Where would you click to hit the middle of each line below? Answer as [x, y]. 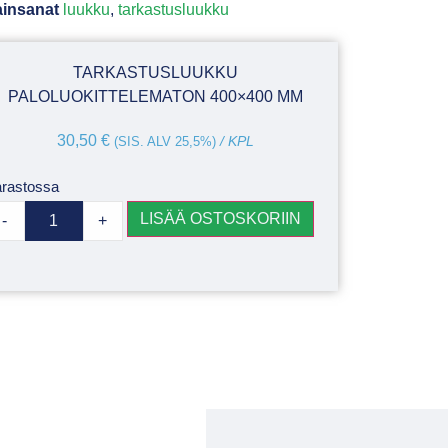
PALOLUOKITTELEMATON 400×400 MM [156, 96]
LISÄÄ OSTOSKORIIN [220, 218]
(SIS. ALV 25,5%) [165, 141]
